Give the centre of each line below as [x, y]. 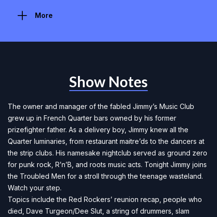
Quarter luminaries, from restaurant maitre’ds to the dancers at [106, 141]
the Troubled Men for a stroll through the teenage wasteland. [105, 176]
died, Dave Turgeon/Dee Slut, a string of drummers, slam [99, 211]
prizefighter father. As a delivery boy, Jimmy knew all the [98, 129]
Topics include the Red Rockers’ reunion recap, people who [105, 199]
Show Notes [108, 81]
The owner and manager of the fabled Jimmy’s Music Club [101, 106]
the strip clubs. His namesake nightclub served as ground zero [108, 153]
